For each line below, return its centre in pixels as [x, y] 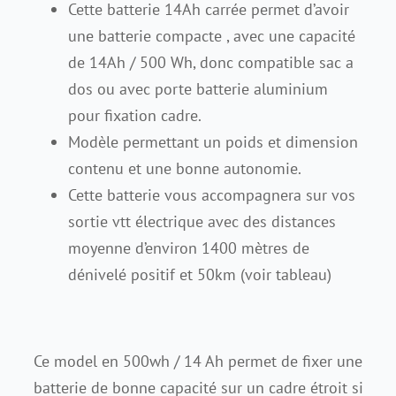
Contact [49, 49]
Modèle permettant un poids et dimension [213, 142]
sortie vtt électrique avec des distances [202, 222]
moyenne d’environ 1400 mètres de [189, 248]
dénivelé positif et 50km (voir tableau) [200, 275]
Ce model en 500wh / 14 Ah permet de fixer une [198, 362]
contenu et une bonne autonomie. [185, 169]
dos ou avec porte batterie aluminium [198, 89]
